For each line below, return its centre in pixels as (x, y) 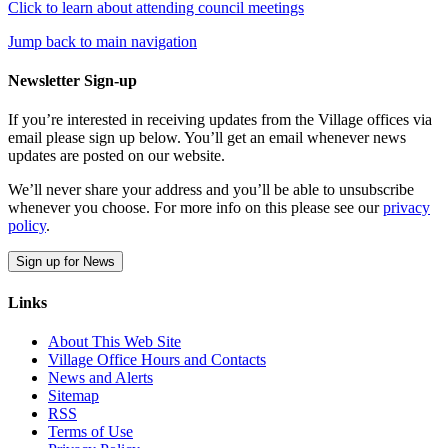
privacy (406, 208)
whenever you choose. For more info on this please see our (195, 208)
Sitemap (73, 395)
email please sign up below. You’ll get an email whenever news (207, 138)
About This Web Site (114, 341)
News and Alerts (100, 377)
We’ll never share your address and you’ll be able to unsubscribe (211, 190)
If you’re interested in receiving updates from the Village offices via (220, 120)
